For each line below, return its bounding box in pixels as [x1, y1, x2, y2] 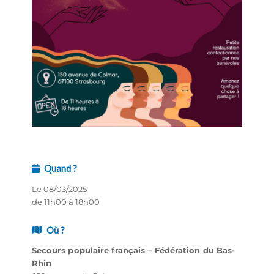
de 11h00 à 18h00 [31, 196, 100, 207]
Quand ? [43, 163, 77, 174]
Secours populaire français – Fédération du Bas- [31, 245, 235, 255]
